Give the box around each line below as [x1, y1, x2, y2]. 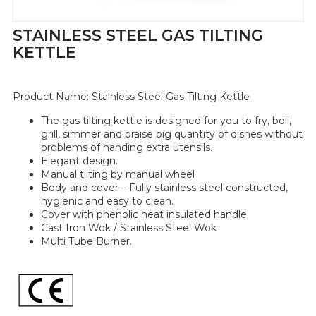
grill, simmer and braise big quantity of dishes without [40, 127, 303, 140]
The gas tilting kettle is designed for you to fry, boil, [40, 114, 291, 127]
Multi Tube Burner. [40, 234, 132, 248]
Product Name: [12, 90, 92, 104]
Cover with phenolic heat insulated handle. [40, 207, 249, 221]
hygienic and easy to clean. [40, 194, 174, 207]
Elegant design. [40, 154, 118, 167]
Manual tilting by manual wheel [40, 167, 195, 181]
